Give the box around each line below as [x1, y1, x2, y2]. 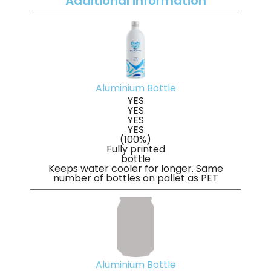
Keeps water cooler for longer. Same [48, 162, 223, 176]
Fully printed [106, 142, 165, 157]
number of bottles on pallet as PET [53, 171, 218, 186]
